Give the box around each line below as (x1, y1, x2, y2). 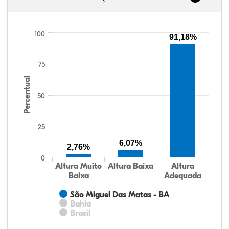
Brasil (70, 209, 90, 218)
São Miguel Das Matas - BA (70, 190, 170, 199)
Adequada (164, 171, 201, 180)
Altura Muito (55, 162, 102, 171)
